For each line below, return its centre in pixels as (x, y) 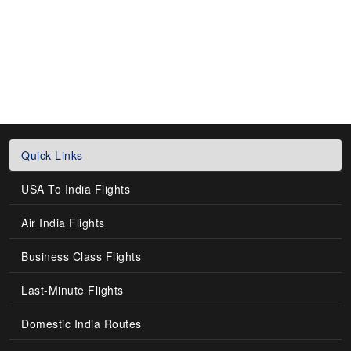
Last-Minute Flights (72, 290)
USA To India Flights (76, 189)
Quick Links (52, 155)
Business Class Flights (81, 256)
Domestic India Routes (81, 324)
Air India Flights (63, 223)
